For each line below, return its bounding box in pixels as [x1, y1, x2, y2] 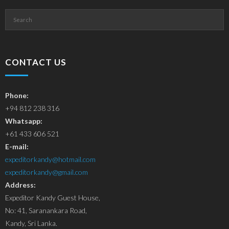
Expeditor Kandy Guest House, [5, 193, 100, 202]
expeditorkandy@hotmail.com [5, 154, 96, 164]
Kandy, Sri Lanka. [5, 218, 57, 227]
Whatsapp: [5, 116, 42, 125]
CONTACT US [5, 56, 66, 67]
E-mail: [5, 142, 29, 151]
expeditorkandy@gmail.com [5, 167, 88, 176]
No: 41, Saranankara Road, [5, 205, 87, 215]
